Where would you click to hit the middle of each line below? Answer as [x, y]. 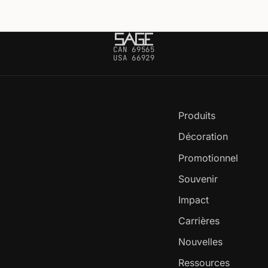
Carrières [199, 221]
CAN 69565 [134, 50]
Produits [197, 116]
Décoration [203, 137]
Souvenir [198, 179]
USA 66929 [134, 58]
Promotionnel [208, 158]
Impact [194, 200]
